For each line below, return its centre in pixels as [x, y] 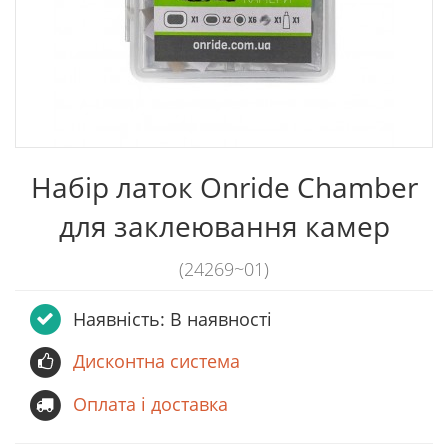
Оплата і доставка [150, 404]
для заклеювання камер [224, 226]
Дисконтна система [156, 361]
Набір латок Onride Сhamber [224, 187]
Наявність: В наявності [172, 319]
